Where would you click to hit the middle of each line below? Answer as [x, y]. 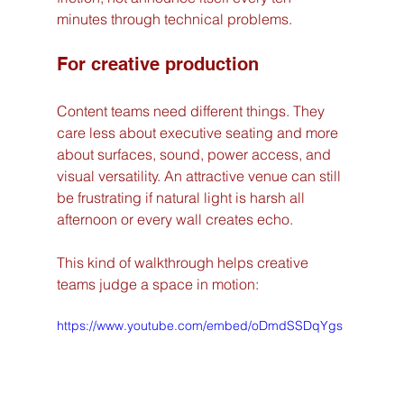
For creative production [157, 64]
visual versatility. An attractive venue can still [200, 176]
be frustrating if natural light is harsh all [182, 198]
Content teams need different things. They [192, 111]
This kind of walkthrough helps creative [184, 263]
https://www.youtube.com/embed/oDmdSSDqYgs [199, 326]
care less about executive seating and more [199, 133]
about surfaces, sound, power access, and [195, 155]
